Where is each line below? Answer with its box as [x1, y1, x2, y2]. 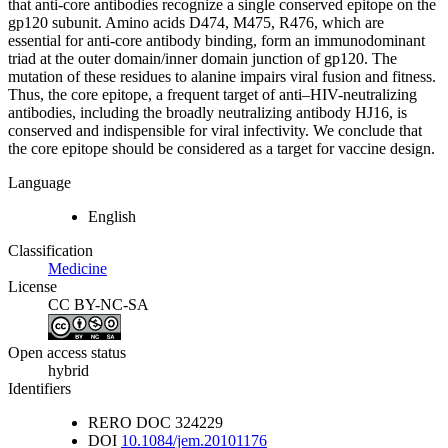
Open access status [8, 343, 126, 361]
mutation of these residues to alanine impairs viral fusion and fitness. [8, 68, 436, 86]
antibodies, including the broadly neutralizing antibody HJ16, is [8, 104, 407, 122]
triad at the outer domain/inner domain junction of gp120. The [8, 50, 397, 68]
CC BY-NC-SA [48, 296, 149, 314]
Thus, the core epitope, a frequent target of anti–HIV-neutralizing [8, 86, 417, 104]
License [8, 278, 57, 296]
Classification [8, 242, 93, 260]
